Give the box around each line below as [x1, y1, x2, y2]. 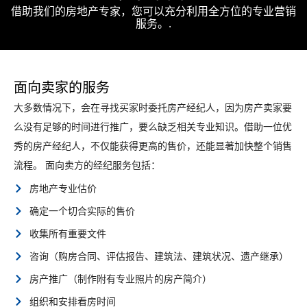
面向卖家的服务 [14, 78, 110, 97]
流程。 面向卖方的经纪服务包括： [14, 158, 160, 172]
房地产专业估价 [29, 181, 97, 195]
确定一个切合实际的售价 [29, 204, 135, 217]
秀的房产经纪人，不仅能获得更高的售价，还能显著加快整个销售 [14, 139, 292, 153]
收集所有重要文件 [29, 226, 106, 240]
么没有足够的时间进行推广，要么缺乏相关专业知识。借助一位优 [14, 120, 292, 134]
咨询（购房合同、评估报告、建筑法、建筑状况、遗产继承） [29, 249, 288, 262]
